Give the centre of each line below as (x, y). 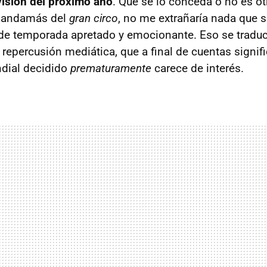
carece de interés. (198, 68)
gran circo (94, 18)
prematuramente (111, 68)
